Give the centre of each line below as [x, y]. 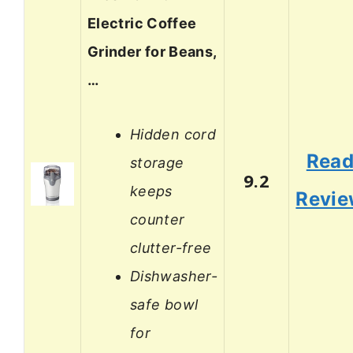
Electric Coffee [142, 24]
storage [157, 162]
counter [158, 219]
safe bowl [164, 304]
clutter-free [171, 247]
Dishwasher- [174, 276]
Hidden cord [173, 134]
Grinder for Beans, [152, 52]
